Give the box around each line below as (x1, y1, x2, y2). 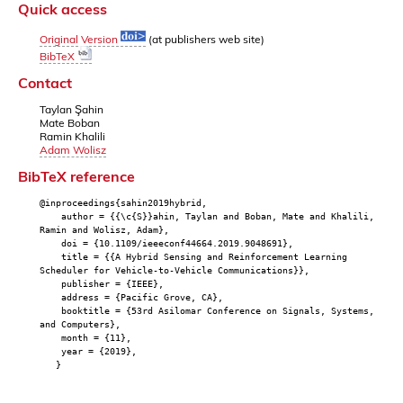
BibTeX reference (18, 166, 135, 185)
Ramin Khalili (40, 129, 105, 143)
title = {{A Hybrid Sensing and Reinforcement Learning (40, 252, 347, 263)
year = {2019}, (40, 346, 137, 357)
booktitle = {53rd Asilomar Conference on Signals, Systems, (40, 306, 374, 317)
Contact (18, 73, 72, 92)
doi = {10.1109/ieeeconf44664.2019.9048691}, (40, 238, 293, 249)
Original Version (40, 31, 121, 46)
